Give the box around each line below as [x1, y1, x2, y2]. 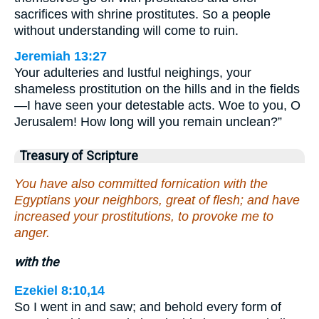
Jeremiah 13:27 [14, 49, 107, 64]
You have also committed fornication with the [14, 176, 268, 191]
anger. [14, 225, 50, 240]
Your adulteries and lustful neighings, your [14, 66, 251, 80]
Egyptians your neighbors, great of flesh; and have [14, 192, 300, 207]
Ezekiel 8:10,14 [14, 283, 105, 298]
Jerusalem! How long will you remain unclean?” [14, 115, 282, 130]
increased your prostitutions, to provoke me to [14, 209, 273, 224]
